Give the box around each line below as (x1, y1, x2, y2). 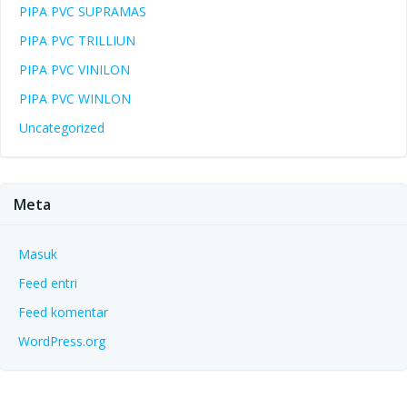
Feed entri (18, 274, 77, 293)
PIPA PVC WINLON (19, 90, 131, 108)
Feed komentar (18, 303, 108, 322)
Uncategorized (19, 119, 104, 137)
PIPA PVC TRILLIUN (19, 32, 135, 50)
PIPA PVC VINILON (19, 61, 130, 79)
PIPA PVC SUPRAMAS (19, 3, 146, 21)
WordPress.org (18, 333, 105, 351)
